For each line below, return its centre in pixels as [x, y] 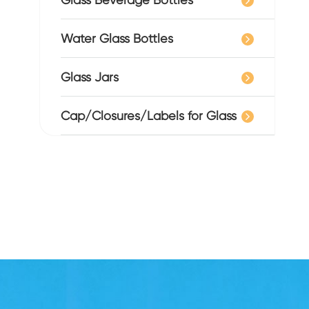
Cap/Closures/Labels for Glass [149, 116]
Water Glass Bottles [117, 38]
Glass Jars [90, 77]
